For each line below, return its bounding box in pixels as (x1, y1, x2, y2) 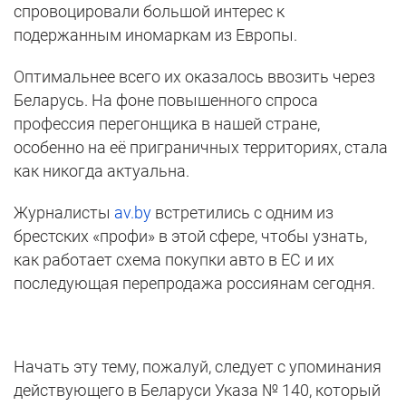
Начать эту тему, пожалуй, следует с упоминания (14, 357, 382, 377)
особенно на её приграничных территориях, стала (14, 138, 388, 158)
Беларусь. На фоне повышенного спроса (14, 91, 318, 111)
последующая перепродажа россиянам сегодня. (14, 274, 375, 294)
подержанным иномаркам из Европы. (14, 25, 297, 45)
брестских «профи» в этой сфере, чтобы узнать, (14, 227, 367, 246)
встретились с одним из (151, 203, 333, 223)
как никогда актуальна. (14, 161, 189, 181)
